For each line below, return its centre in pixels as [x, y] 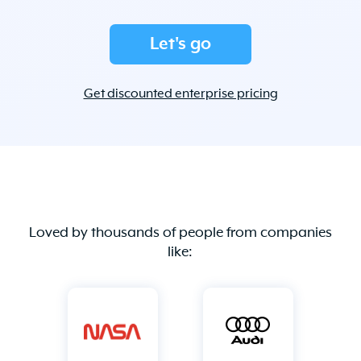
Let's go [180, 44]
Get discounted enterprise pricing [180, 94]
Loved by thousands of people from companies [180, 232]
